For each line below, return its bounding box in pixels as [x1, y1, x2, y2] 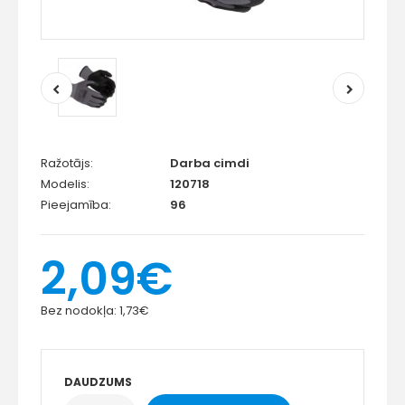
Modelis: [41, 175, 89, 193]
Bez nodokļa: [41, 302, 119, 320]
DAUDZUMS [64, 374, 132, 391]
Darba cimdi [170, 155, 250, 173]
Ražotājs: [41, 155, 93, 173]
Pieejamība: [41, 196, 111, 214]
